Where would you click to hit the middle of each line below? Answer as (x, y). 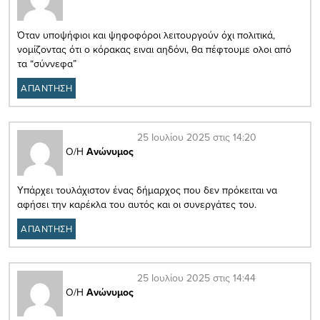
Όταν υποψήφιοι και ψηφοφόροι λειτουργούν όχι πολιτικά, (146, 35)
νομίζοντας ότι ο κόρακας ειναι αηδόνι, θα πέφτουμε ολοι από (154, 49)
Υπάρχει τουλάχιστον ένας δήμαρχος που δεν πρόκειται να (147, 190)
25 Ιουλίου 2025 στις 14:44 (196, 277)
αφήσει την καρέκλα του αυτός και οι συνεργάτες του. (137, 204)
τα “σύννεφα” (47, 63)
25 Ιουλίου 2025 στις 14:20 (197, 137)
